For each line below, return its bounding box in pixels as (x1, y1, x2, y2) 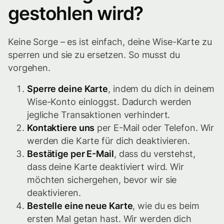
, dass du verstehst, (113, 148, 195, 159)
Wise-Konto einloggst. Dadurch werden (27, 96, 192, 107)
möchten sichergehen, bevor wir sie (27, 174, 177, 185)
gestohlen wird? (8, 2, 143, 25)
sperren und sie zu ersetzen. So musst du (8, 49, 180, 60)
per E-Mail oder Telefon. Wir (94, 122, 214, 133)
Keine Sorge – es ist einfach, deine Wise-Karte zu (8, 36, 212, 47)
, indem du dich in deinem (108, 83, 215, 94)
